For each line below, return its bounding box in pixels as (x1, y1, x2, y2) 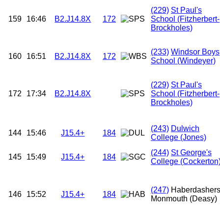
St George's (171, 148, 212, 157)
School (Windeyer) (151, 56, 216, 65)
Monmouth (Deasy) (151, 194, 217, 203)
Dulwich (171, 124, 199, 133)
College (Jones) (151, 133, 206, 142)
